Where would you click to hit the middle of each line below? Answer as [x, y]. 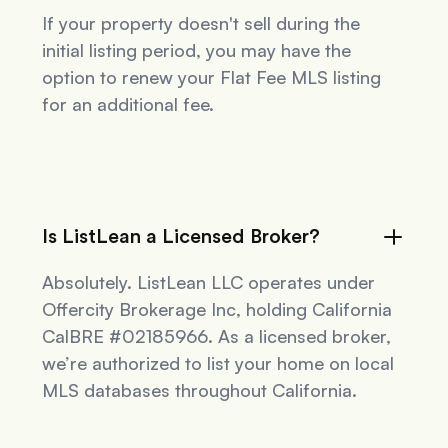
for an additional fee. [128, 104]
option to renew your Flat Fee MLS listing [212, 77]
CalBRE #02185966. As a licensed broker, [217, 336]
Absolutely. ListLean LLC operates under [209, 282]
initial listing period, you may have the [197, 50]
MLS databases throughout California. [200, 390]
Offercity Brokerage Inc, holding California [217, 309]
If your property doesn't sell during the [201, 23]
